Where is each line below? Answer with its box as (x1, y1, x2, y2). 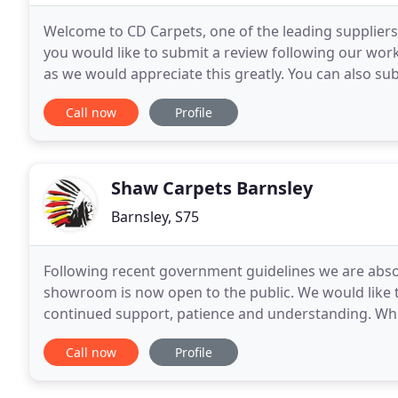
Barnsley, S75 (111, 207, 199, 227)
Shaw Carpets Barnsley (111, 176, 313, 200)
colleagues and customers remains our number (44, 325, 364, 345)
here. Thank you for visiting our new (82, 85, 287, 105)
